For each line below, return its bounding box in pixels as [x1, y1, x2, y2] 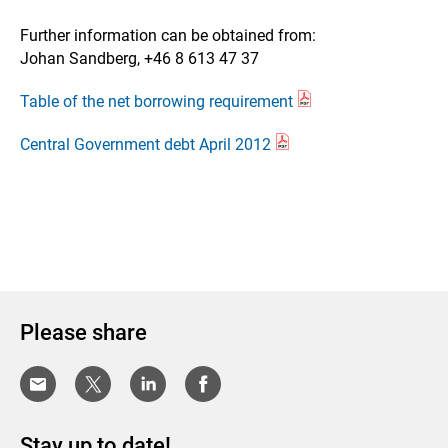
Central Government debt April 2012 [20, 135, 271, 154]
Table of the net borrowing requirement [20, 92, 293, 111]
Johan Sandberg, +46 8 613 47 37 [20, 49, 259, 68]
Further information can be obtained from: [20, 26, 316, 45]
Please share [20, 320, 147, 345]
